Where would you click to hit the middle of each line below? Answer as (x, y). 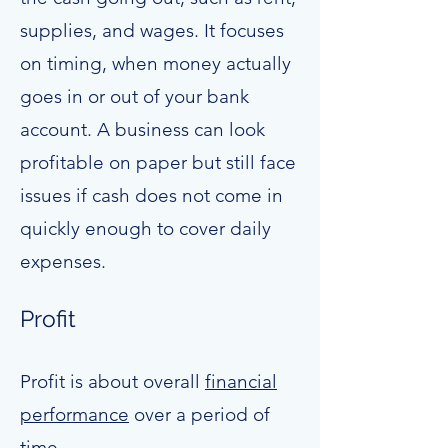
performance (74, 414)
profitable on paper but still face (158, 162)
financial (241, 381)
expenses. (63, 261)
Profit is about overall (112, 381)
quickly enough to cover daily (145, 228)
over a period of (199, 414)
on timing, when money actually (155, 63)
